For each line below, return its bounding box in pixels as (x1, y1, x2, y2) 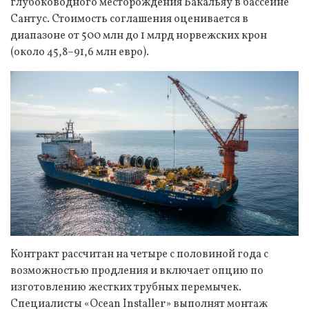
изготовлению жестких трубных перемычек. (10, 279, 241, 295)
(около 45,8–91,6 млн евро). (10, 45, 149, 60)
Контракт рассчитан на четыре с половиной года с (10, 246, 268, 262)
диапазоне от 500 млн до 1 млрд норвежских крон (10, 28, 267, 43)
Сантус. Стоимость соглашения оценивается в (10, 12, 248, 27)
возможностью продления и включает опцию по (10, 263, 263, 279)
